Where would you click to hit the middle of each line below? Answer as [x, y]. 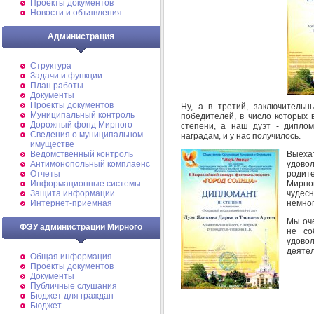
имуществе [52, 144]
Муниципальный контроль [82, 115]
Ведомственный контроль [82, 154]
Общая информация [71, 257]
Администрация [81, 36]
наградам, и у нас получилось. [241, 136]
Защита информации [73, 193]
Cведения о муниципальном [87, 135]
